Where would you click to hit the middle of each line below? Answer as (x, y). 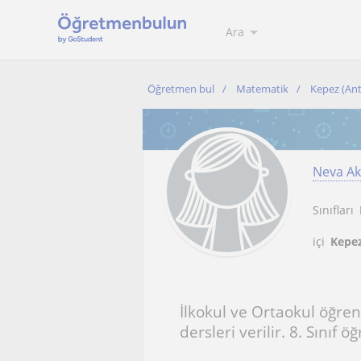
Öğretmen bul (181, 89)
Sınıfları (333, 210)
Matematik (262, 89)
